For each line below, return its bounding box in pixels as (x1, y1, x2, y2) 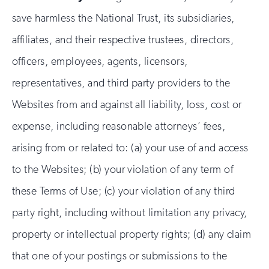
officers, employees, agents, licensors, (12, 55, 188, 68)
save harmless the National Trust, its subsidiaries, (12, 11, 235, 25)
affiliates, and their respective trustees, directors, (12, 33, 234, 46)
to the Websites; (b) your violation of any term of (12, 163, 234, 176)
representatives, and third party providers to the (12, 76, 231, 89)
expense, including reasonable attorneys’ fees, (12, 119, 226, 133)
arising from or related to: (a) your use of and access (12, 141, 249, 154)
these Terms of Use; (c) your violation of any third (12, 184, 235, 198)
